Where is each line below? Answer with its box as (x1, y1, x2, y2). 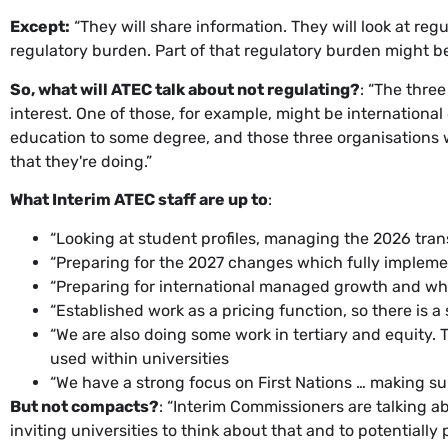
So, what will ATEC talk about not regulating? (10, 79, 360, 99)
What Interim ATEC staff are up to (10, 190, 268, 210)
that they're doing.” (10, 151, 152, 171)
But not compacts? (10, 396, 159, 416)
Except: (10, 17, 70, 37)
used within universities (50, 348, 229, 368)
